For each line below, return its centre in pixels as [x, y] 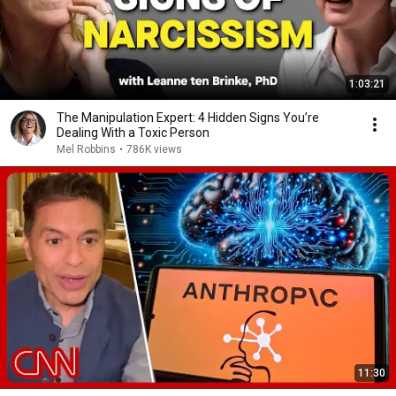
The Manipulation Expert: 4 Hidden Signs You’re [188, 118]
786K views [154, 149]
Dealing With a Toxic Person [133, 133]
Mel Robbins [86, 149]
